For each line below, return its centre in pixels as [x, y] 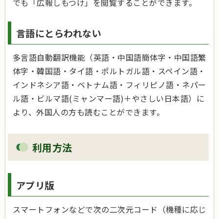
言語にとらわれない [59, 33]
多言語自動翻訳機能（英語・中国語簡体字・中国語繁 [109, 57]
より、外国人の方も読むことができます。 [89, 112]
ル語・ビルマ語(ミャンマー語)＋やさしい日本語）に [109, 99]
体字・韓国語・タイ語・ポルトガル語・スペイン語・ [109, 71]
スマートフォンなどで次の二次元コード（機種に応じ [109, 209]
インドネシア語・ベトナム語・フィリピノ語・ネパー [109, 85]
